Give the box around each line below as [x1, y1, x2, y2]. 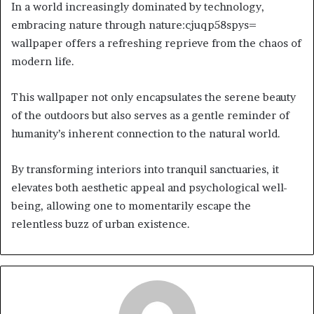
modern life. [11, 54, 74, 68]
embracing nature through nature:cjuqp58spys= [11, 18, 257, 32]
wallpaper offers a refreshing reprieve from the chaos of [11, 36, 301, 50]
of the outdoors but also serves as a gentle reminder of [11, 108, 289, 122]
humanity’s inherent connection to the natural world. [11, 126, 280, 140]
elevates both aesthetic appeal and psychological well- [11, 180, 287, 194]
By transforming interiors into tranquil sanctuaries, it [11, 162, 279, 176]
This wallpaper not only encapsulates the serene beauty [11, 90, 296, 104]
